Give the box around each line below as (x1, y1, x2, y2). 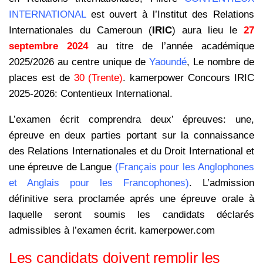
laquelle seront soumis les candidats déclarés (9, 209, 254, 221)
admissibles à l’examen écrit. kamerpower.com (9, 225, 215, 237)
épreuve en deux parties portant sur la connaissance (9, 130, 254, 141)
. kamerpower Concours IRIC (123, 72, 255, 84)
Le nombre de (193, 56, 254, 68)
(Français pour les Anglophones (114, 161, 255, 173)
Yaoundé (146, 56, 187, 68)
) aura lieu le (172, 25, 244, 36)
